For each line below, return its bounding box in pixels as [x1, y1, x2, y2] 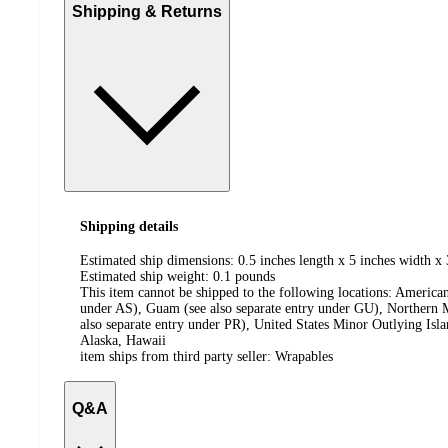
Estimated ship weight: [80, 269, 213, 285]
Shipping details [80, 218, 178, 234]
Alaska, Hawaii [80, 333, 166, 349]
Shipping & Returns [72, 2, 222, 20]
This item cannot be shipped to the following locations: [80, 285, 392, 301]
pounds [235, 269, 275, 285]
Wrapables [275, 349, 333, 365]
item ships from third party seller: [80, 349, 275, 365]
